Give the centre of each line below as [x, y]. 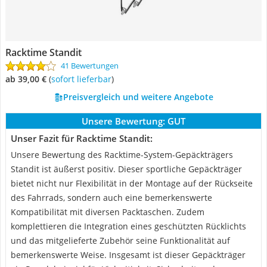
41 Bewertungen [90, 66]
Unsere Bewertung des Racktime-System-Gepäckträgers [122, 155]
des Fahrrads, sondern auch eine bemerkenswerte [111, 198]
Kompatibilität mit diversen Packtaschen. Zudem [108, 212]
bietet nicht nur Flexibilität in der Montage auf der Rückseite [132, 183]
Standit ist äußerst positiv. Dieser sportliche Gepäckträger [126, 169]
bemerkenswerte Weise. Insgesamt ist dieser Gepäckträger [128, 255]
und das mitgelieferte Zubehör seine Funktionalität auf [120, 240]
